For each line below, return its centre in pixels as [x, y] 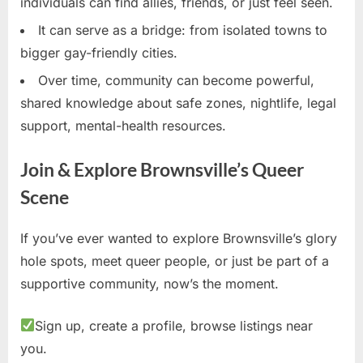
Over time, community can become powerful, [176, 81]
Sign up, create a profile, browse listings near [174, 325]
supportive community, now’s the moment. [149, 283]
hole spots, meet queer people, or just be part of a [175, 261]
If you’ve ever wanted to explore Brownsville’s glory [179, 238]
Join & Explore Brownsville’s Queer [162, 170]
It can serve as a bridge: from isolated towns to [183, 30]
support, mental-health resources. [123, 126]
